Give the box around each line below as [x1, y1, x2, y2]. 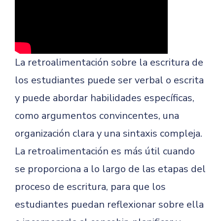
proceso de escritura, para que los [15, 180, 166, 193]
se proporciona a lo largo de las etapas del [15, 162, 206, 176]
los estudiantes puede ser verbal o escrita [15, 74, 204, 87]
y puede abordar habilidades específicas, [15, 91, 194, 105]
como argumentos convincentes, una [15, 109, 179, 122]
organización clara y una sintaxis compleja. [15, 127, 202, 140]
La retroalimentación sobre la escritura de [15, 56, 203, 69]
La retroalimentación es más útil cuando [15, 145, 195, 158]
